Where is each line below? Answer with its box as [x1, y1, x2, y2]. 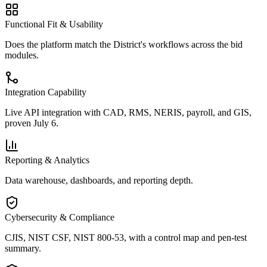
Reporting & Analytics [5, 154, 89, 165]
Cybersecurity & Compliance [5, 212, 114, 222]
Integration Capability [5, 86, 86, 97]
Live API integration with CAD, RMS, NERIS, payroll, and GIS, [5, 107, 252, 117]
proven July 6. [5, 117, 58, 128]
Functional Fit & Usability [5, 18, 103, 29]
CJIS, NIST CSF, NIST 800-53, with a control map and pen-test [5, 232, 247, 243]
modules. [5, 49, 39, 60]
